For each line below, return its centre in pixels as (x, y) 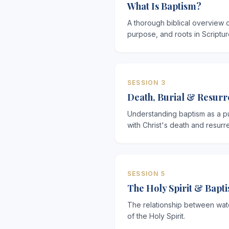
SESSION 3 (146, 83)
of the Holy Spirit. (156, 216)
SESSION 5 (146, 174)
